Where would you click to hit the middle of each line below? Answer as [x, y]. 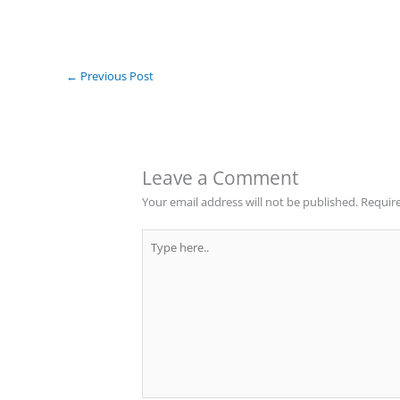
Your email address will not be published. [250, 202]
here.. [155, 256]
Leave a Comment [220, 178]
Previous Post [116, 75]
